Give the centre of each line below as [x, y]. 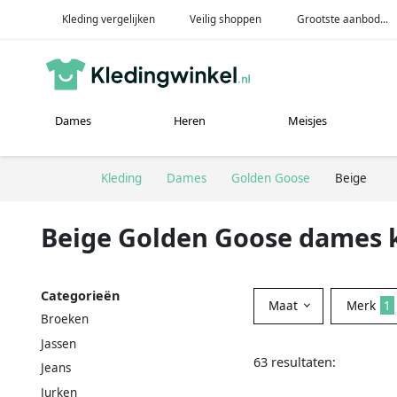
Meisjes [308, 121]
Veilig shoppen [226, 19]
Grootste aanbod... [343, 19]
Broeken [65, 319]
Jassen [58, 343]
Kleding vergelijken [108, 19]
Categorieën [80, 295]
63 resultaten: [295, 362]
